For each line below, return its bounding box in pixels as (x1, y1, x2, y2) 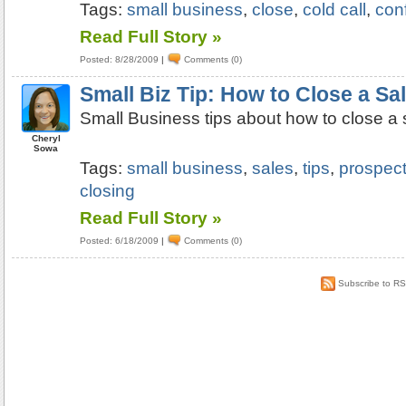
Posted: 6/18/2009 (80, 235, 159, 246)
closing (80, 181, 136, 200)
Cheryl (31, 133, 61, 143)
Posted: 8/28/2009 (80, 53, 159, 64)
